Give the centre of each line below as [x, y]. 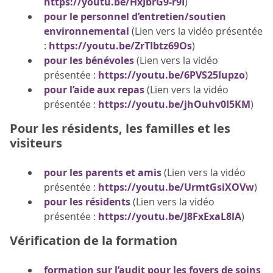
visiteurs [36, 143]
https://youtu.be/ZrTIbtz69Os [120, 45]
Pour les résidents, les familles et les [120, 128]
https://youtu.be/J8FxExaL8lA [170, 216]
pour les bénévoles [89, 60]
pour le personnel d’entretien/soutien [135, 16]
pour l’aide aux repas [94, 89]
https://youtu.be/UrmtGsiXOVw [176, 187]
